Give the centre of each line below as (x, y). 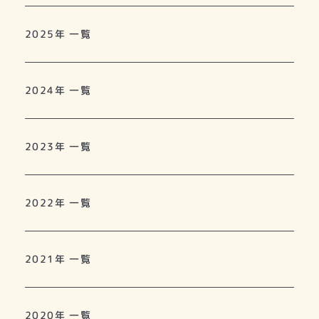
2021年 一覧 (58, 258)
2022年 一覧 (58, 202)
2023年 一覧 (58, 146)
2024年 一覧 (58, 90)
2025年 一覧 (58, 33)
